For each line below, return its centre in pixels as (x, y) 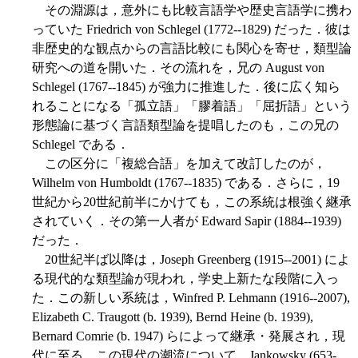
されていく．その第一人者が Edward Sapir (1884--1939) (187, 221)
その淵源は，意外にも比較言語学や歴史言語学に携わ (192, 10)
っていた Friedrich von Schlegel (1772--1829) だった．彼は (191, 30)
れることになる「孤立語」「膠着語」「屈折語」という (192, 106)
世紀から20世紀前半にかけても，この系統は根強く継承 (192, 202)
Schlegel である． (81, 145)
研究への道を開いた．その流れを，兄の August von (178, 68)
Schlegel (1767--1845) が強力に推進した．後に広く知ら (186, 87)
